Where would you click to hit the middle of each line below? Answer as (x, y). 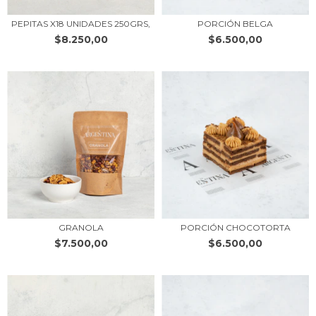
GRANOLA (81, 227)
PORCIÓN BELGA (235, 24)
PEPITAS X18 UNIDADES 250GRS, (81, 24)
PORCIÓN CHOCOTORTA (235, 227)
